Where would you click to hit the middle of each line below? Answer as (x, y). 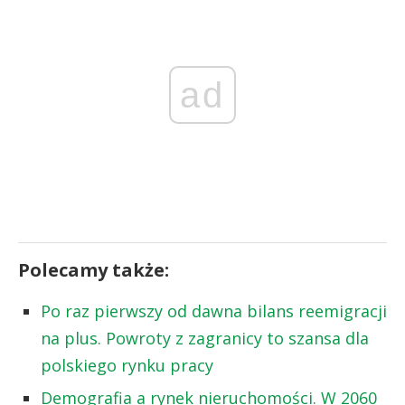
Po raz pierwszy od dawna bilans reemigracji (214, 311)
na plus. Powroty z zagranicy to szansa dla (205, 338)
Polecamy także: (94, 269)
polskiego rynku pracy (127, 365)
